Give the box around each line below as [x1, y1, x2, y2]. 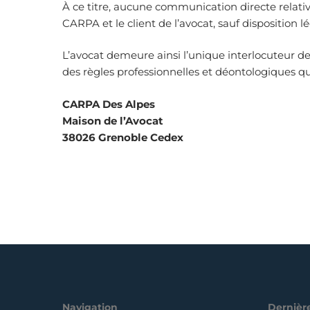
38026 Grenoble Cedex [62, 130, 184, 144]
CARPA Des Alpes [62, 97, 156, 111]
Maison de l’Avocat [62, 113, 164, 127]
